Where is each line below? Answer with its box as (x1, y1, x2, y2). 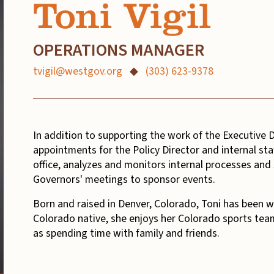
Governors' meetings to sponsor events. (33, 172, 215, 187)
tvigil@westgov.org (33, 64, 122, 79)
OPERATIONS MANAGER (33, 38, 204, 62)
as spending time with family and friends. (33, 226, 220, 241)
